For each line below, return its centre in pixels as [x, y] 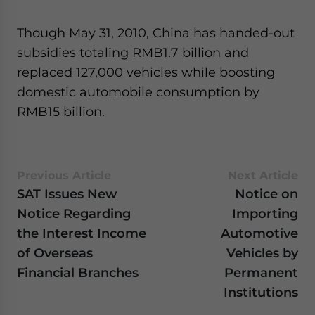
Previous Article [64, 175]
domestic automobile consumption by [138, 92]
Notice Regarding [74, 213]
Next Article [263, 175]
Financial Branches [78, 272]
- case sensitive [116, 9]
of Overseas [55, 253]
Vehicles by [262, 253]
